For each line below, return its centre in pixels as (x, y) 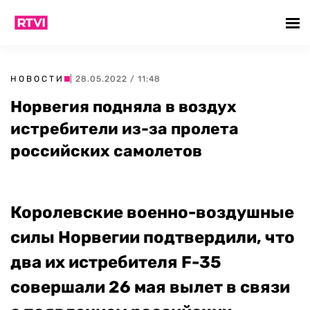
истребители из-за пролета (125, 129)
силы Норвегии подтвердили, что (153, 237)
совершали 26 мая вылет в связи (150, 287)
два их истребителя (96, 262)
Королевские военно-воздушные (152, 212)
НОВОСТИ (37, 79)
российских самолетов (106, 151)
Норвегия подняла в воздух (124, 107)
